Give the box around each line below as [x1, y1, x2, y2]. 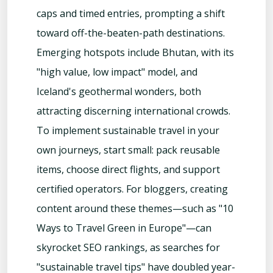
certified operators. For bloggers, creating [37, 182, 228, 196]
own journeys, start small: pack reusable [37, 143, 220, 157]
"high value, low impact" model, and [37, 65, 197, 79]
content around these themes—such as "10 [37, 202, 233, 216]
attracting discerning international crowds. [37, 104, 230, 118]
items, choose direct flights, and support [37, 163, 220, 177]
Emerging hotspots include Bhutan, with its [37, 46, 234, 60]
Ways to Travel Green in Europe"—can [37, 221, 211, 235]
